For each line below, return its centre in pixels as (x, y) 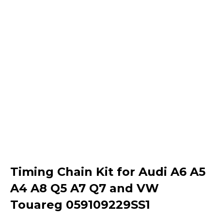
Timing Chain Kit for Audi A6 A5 (108, 172)
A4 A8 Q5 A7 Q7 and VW (85, 188)
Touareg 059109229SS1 (80, 205)
